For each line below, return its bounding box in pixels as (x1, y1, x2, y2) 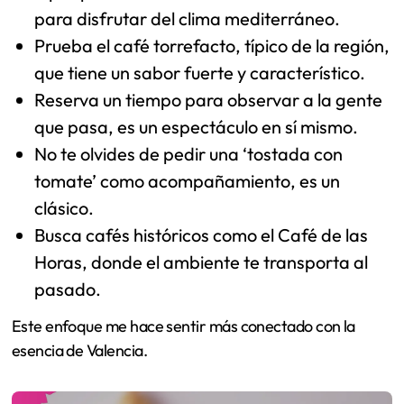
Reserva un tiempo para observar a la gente (34, 87, 383, 111)
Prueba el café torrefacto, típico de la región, (34, 33, 390, 57)
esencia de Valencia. (11, 340, 147, 362)
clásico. (34, 196, 95, 219)
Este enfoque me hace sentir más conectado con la (11, 316, 355, 337)
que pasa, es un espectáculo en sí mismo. (34, 115, 359, 138)
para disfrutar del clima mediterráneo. (34, 6, 341, 30)
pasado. (34, 277, 102, 300)
